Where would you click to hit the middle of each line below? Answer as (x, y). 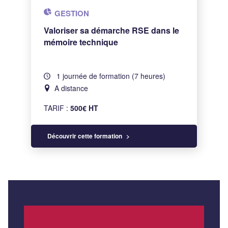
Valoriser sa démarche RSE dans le (112, 30)
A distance (72, 88)
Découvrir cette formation (85, 136)
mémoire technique (81, 42)
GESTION (72, 13)
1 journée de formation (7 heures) (110, 76)
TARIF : (57, 108)
